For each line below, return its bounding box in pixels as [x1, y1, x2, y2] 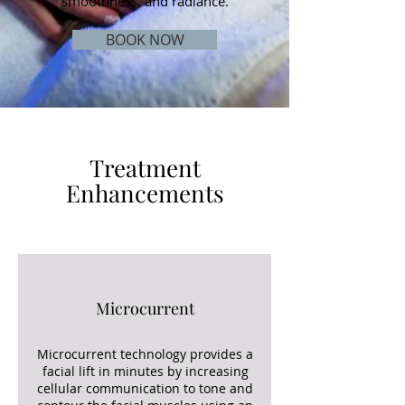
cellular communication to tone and [37, 380, 253, 397]
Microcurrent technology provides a [37, 345, 253, 363]
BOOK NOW [105, 30, 184, 50]
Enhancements [65, 177, 224, 209]
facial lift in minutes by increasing [42, 363, 249, 380]
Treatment [89, 152, 201, 184]
